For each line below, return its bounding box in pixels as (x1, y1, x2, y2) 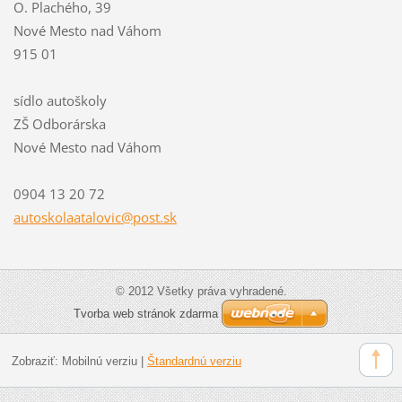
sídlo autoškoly (13, 92, 107, 110)
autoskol (13, 208, 66, 227)
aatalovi (66, 208, 115, 227)
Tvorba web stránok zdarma (74, 307, 218, 321)
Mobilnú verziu (61, 354, 137, 368)
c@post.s (114, 208, 170, 227)
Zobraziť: (11, 354, 62, 368)
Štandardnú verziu (146, 354, 241, 368)
